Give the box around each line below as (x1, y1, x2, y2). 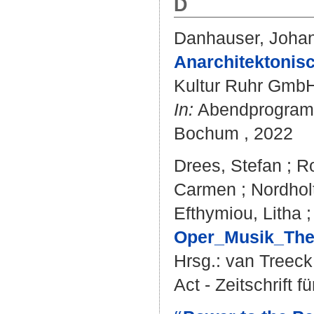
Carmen (174, 179, 236, 199)
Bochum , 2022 (174, 123, 293, 143)
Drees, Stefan (174, 156, 282, 175)
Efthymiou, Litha (174, 203, 301, 223)
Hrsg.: (174, 251, 226, 271)
